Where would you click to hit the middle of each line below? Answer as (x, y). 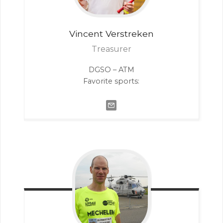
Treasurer (111, 49)
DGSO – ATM (111, 70)
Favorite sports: (111, 81)
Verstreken (129, 34)
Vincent (86, 34)
